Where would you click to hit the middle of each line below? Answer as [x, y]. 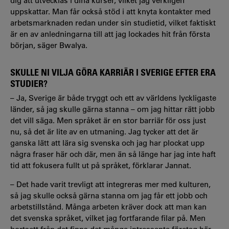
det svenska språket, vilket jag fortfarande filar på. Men [108, 218]
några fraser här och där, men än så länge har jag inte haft [113, 154]
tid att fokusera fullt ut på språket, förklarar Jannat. [101, 165]
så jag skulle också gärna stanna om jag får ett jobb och [109, 196]
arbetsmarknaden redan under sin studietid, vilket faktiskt [113, 22]
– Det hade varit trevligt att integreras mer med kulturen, [110, 184]
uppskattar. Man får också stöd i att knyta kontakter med [110, 11]
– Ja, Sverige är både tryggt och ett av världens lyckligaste [113, 98]
